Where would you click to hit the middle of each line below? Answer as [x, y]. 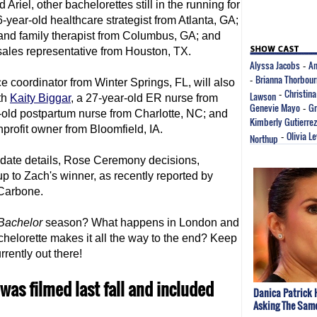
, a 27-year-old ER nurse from [144, 98]
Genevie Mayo [275, 108]
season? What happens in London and [141, 223]
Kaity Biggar [40, 98]
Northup [264, 137]
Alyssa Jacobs [275, 65]
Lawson [263, 94]
